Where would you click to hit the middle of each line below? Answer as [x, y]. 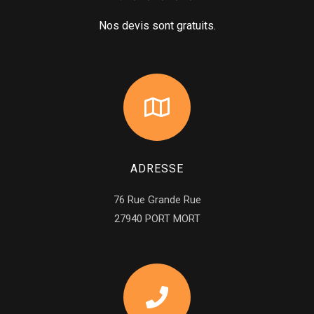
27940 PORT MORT [157, 219]
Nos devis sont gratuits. [157, 26]
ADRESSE [157, 169]
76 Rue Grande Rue [157, 200]
